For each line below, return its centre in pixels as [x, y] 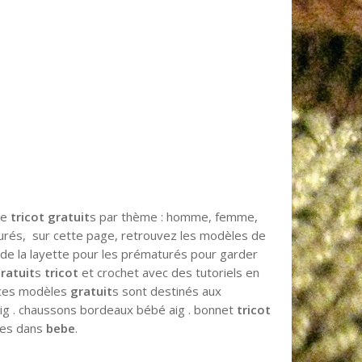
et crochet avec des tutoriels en [169, 272]
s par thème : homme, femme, [174, 216]
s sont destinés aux [167, 290]
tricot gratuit [51, 216]
